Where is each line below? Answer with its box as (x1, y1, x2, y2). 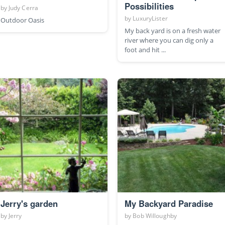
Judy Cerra (8, 3, 39, 12)
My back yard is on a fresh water (125, 26, 220, 35)
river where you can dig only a (125, 35, 213, 45)
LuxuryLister (133, 14, 168, 23)
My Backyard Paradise (125, 197, 213, 210)
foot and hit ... (125, 45, 166, 54)
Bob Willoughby (133, 211, 177, 220)
